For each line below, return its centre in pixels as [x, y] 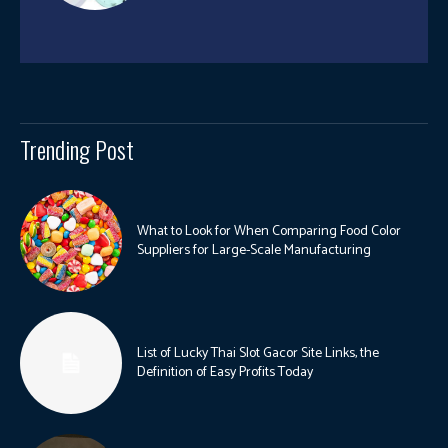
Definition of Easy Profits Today [225, 372]
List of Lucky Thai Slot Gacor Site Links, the [258, 353]
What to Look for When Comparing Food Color [269, 231]
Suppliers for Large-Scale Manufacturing [254, 250]
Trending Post [77, 148]
